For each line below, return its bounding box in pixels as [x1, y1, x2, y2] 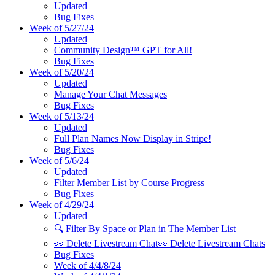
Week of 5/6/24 [29, 155, 89, 166]
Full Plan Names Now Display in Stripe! [54, 133, 211, 144]
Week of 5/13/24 [29, 110, 94, 122]
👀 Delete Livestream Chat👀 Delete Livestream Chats [54, 238, 265, 249]
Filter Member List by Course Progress [54, 177, 204, 188]
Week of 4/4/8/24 [54, 260, 121, 271]
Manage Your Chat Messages [54, 88, 167, 99]
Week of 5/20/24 [29, 66, 94, 77]
